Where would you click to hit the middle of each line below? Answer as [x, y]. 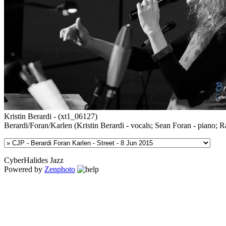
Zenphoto [60, 169]
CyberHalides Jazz [34, 160]
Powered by [24, 169]
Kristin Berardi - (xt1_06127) [51, 117]
